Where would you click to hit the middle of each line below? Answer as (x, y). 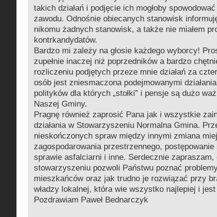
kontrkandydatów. (66, 40)
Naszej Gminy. (61, 104)
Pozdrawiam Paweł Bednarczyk (91, 200)
